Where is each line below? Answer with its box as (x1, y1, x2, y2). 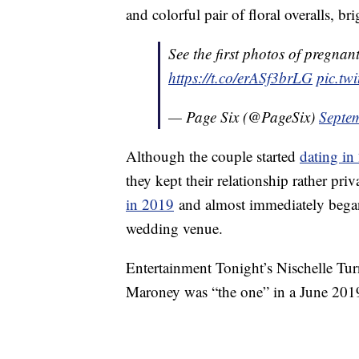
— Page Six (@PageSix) (168, 107, 319, 127)
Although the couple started (126, 146, 300, 167)
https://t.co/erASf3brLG (168, 67, 313, 88)
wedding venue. (126, 218, 223, 239)
